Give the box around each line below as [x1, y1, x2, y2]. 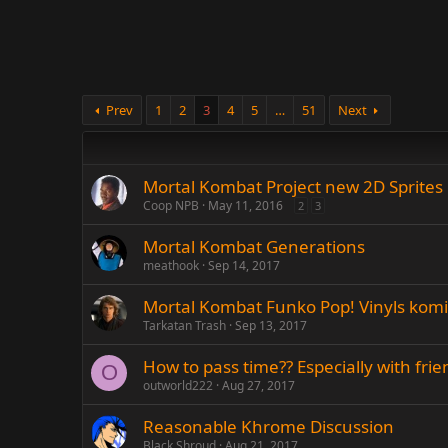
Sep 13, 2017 [235, 317, 307, 334]
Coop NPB [143, 197, 199, 214]
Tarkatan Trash [143, 317, 226, 334]
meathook [143, 257, 199, 274]
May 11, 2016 [208, 197, 283, 214]
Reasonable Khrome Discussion [143, 415, 394, 438]
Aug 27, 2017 [222, 377, 295, 394]
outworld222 [143, 377, 213, 394]
